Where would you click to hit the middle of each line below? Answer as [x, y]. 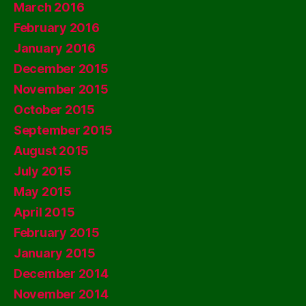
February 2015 [57, 232]
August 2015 [52, 150]
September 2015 [64, 130]
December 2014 [61, 273]
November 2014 [61, 294]
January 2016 [55, 48]
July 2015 [43, 171]
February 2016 [57, 27]
